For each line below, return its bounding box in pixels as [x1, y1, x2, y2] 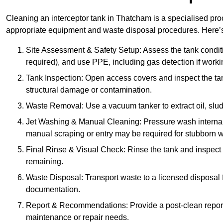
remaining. [26, 157, 63, 166]
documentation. [26, 185, 80, 194]
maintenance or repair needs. [26, 213, 129, 222]
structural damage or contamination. [26, 86, 152, 95]
